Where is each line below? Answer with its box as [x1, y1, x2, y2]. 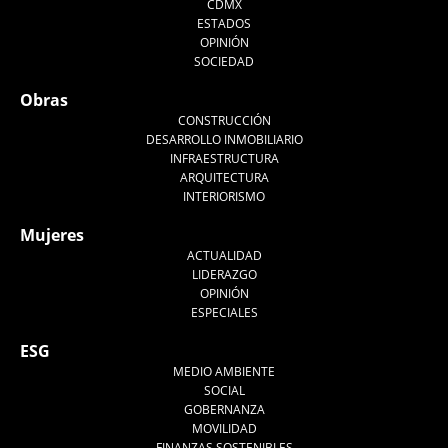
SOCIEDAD [194, 52, 254, 70]
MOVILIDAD [191, 419, 257, 437]
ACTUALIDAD [186, 246, 262, 264]
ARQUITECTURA [179, 168, 269, 186]
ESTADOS [197, 14, 251, 32]
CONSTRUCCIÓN [177, 111, 271, 129]
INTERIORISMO [183, 187, 265, 205]
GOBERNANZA [183, 400, 265, 418]
